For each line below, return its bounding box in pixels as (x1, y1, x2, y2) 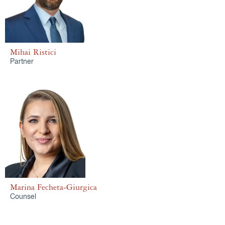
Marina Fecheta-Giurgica (10, 183, 97, 192)
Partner (10, 58, 34, 65)
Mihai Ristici (10, 48, 56, 57)
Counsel (10, 193, 36, 200)
